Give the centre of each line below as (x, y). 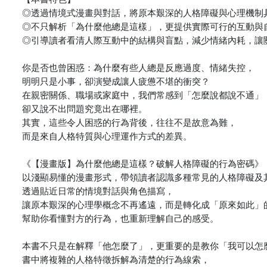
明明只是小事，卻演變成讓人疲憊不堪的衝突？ (116, 80)
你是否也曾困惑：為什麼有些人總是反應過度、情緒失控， (138, 67)
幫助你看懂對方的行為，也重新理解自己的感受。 (120, 218)
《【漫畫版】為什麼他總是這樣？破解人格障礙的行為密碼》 (143, 163)
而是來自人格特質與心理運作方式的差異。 (107, 135)
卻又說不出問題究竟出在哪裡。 (85, 108)
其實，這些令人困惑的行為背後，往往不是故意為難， (129, 122)
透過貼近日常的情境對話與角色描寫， (98, 190)
